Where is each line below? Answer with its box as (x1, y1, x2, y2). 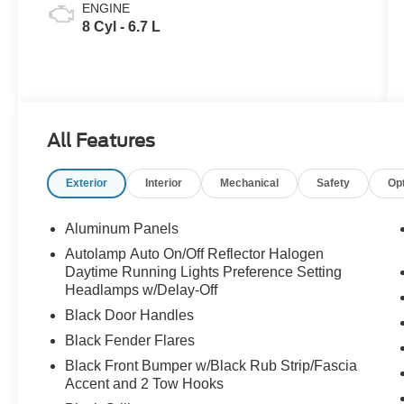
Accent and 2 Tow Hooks (65, 376, 225, 392)
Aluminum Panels (65, 221, 179, 237)
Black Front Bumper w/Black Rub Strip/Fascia (65, 358, 358, 374)
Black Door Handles (65, 308, 195, 324)
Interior (145, 177, 183, 190)
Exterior (66, 177, 108, 190)
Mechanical (220, 177, 280, 190)
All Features (47, 130, 155, 152)
